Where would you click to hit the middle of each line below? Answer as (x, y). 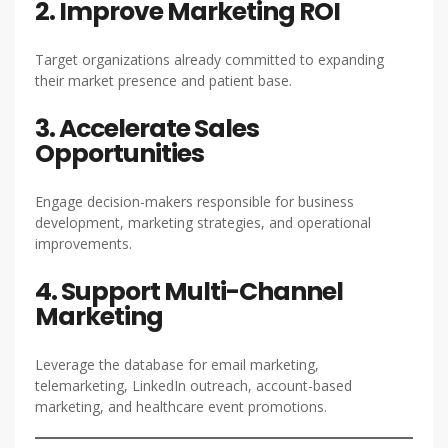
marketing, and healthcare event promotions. (181, 406)
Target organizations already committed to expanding (209, 59)
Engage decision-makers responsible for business (194, 201)
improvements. (83, 243)
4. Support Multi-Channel (189, 291)
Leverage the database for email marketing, (177, 364)
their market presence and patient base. (163, 80)
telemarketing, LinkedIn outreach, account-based (193, 385)
